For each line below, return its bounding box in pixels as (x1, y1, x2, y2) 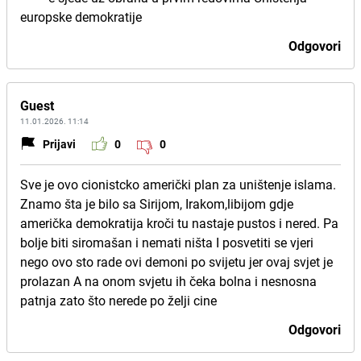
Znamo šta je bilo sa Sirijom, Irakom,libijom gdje (20, 195, 293, 213)
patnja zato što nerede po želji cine (20, 292, 217, 309)
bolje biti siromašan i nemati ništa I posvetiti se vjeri (20, 234, 313, 251)
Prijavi (43, 135, 76, 151)
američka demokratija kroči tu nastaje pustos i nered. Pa (20, 214, 338, 232)
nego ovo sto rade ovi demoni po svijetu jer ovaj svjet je (20, 253, 333, 271)
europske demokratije (20, 8, 142, 26)
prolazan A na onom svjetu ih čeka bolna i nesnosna (20, 272, 317, 290)
